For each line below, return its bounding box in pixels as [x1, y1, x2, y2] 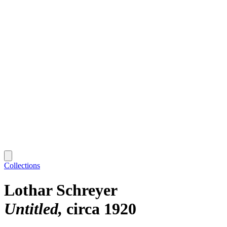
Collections [4, 161, 40, 170]
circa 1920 [66, 200, 136, 218]
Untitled [4, 200, 58, 218]
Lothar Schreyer [4, 181, 118, 200]
